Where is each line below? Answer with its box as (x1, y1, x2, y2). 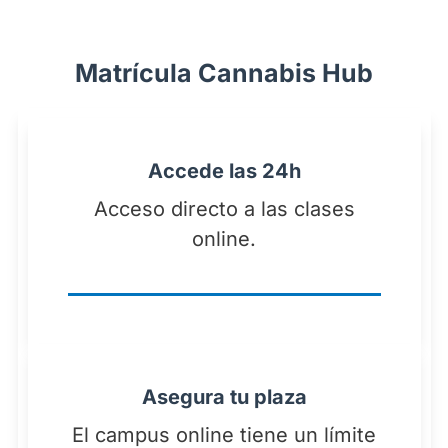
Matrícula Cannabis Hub (75, 58, 373, 89)
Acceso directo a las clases (93, 197, 355, 222)
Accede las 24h (147, 159, 301, 184)
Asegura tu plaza (141, 385, 307, 410)
